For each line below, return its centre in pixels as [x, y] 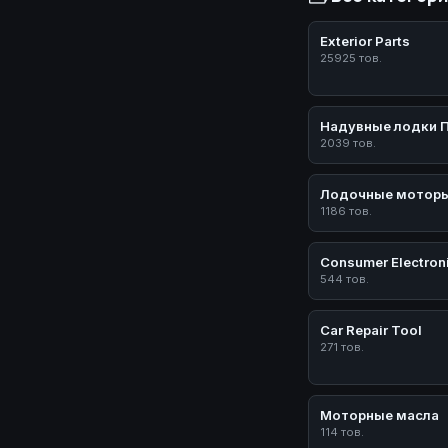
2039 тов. [348, 143]
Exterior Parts [365, 41]
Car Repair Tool [371, 330]
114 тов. [342, 432]
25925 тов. [351, 58]
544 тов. [345, 279]
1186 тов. [346, 211]
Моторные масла [380, 415]
